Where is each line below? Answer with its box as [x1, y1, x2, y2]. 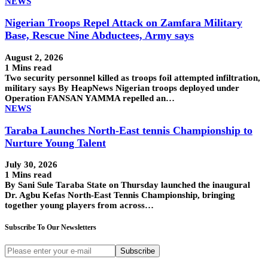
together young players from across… [5, 200, 154, 211]
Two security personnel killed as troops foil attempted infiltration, [5, 73, 260, 83]
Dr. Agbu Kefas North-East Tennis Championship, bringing [5, 190, 235, 200]
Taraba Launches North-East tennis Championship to [5, 124, 252, 136]
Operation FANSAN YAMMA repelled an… [5, 93, 175, 103]
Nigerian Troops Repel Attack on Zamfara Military [5, 17, 242, 29]
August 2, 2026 [5, 53, 63, 62]
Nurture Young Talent [5, 136, 106, 149]
